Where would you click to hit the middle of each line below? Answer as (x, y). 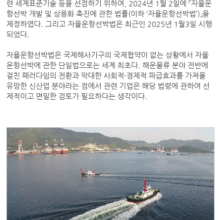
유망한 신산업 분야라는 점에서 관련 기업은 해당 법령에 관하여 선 (108, 86)
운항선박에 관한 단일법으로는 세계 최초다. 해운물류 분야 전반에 (108, 65)
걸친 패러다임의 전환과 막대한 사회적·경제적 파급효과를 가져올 (106, 75)
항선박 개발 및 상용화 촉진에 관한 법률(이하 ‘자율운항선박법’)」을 (108, 14)
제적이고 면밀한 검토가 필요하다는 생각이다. (78, 96)
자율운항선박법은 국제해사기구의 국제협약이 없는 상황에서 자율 (108, 55)
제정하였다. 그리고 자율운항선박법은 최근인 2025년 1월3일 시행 (110, 24)
